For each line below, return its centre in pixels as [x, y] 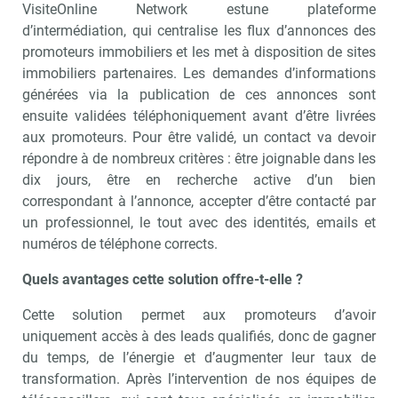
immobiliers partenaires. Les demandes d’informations [199, 73]
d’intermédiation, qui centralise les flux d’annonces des [199, 30]
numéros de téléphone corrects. [120, 243]
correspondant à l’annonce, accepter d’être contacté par [199, 201]
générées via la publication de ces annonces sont [199, 94]
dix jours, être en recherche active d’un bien [199, 179]
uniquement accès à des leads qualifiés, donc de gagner [199, 336]
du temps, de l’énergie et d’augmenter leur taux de [199, 357]
